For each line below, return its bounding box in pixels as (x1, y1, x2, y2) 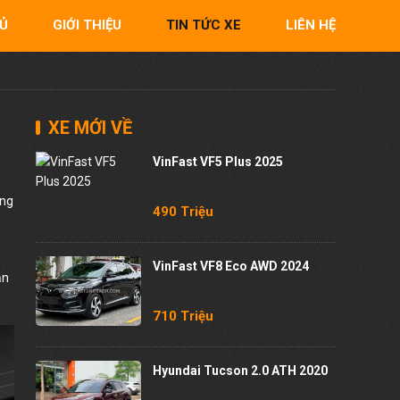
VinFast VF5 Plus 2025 (153, 154, 284, 169)
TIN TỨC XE (166, 17, 241, 34)
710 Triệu (153, 308, 214, 325)
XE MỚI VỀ (48, 117, 132, 139)
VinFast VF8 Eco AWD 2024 (153, 258, 310, 273)
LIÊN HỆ (286, 17, 336, 34)
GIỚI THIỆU (53, 17, 121, 34)
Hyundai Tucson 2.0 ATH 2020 (153, 362, 329, 378)
